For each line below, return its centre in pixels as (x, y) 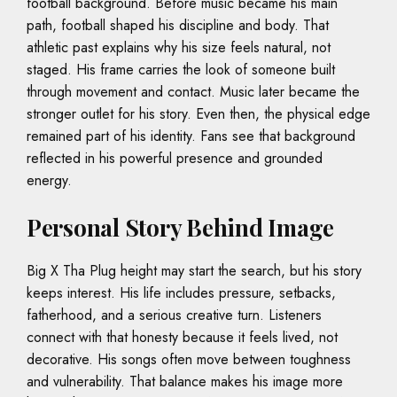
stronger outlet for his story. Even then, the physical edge (198, 114)
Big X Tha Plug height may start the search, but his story (194, 271)
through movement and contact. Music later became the (193, 92)
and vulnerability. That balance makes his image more (185, 382)
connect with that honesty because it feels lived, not (182, 338)
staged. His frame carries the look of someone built (181, 70)
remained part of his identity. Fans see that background (191, 136)
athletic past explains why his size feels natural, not (179, 48)
